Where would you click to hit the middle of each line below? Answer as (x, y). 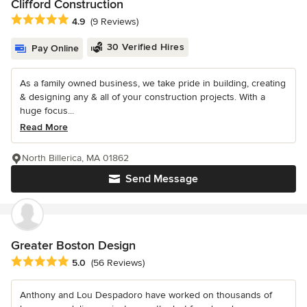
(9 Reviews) (114, 21)
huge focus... (47, 111)
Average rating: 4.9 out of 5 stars (88, 20)
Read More (44, 127)
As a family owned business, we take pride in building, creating (153, 84)
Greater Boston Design (73, 246)
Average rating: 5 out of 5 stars (84, 261)
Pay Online (55, 49)
